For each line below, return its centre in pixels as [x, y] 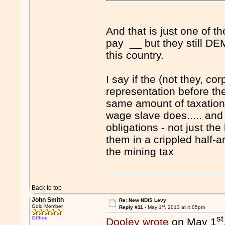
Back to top [47, 188]
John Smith [48, 200]
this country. [135, 55]
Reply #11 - [133, 207]
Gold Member [47, 206]
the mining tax [140, 151]
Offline [40, 218]
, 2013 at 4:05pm [185, 207]
